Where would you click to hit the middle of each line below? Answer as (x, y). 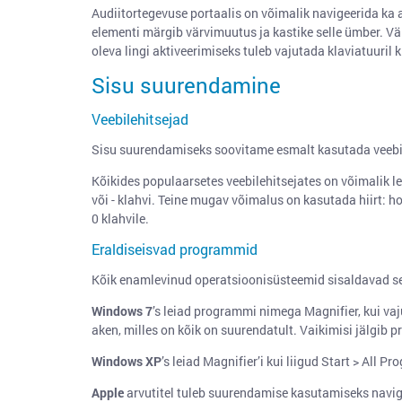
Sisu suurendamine (186, 85)
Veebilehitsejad (140, 119)
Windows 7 (122, 311)
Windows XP (127, 361)
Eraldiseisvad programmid (175, 249)
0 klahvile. (120, 218)
